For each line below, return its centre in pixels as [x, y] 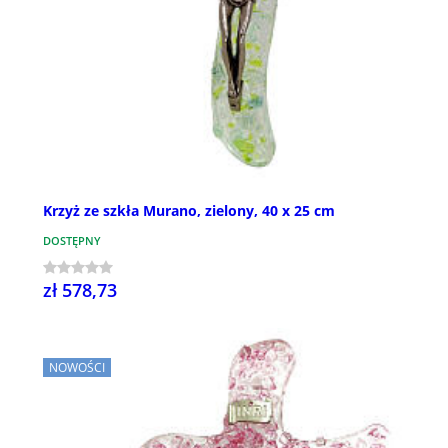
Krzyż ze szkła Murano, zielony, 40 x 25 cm [189, 210]
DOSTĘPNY [72, 240]
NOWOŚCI [77, 367]
